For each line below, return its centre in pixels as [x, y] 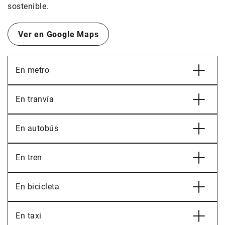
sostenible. [28, 6]
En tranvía [35, 99]
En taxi [29, 216]
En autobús [37, 128]
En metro [32, 70]
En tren [29, 157]
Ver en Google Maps [59, 34]
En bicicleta [37, 187]
